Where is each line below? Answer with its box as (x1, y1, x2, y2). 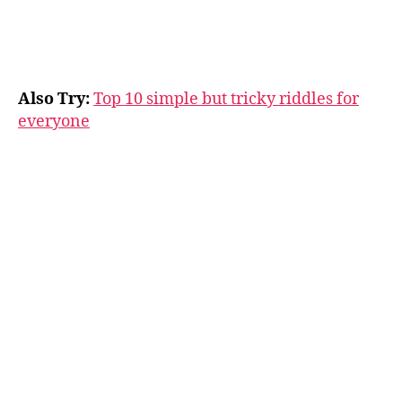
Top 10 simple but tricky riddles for (93, 89, 359, 110)
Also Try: (18, 89, 93, 110)
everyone (18, 111, 90, 133)
